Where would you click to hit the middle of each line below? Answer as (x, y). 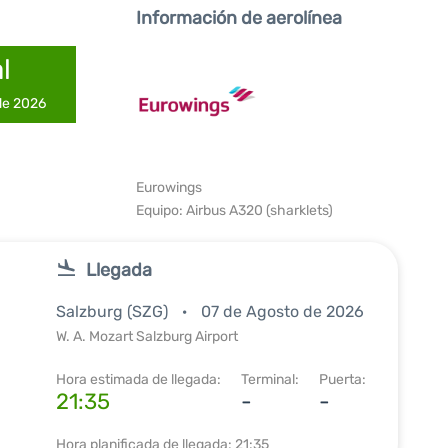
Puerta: (342, 379)
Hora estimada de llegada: (138, 379)
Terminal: (270, 379)
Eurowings (169, 187)
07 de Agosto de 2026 (282, 311)
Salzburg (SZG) (114, 311)
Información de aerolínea (239, 18)
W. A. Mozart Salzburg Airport (147, 336)
